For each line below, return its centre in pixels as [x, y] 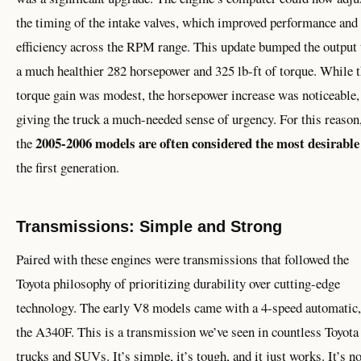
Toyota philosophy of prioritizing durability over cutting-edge [178, 283]
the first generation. [68, 167]
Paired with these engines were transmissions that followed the [183, 259]
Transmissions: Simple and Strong [149, 227]
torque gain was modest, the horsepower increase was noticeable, [188, 95]
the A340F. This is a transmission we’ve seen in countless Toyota [187, 331]
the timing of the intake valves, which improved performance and [187, 22]
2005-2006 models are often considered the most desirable [197, 143]
